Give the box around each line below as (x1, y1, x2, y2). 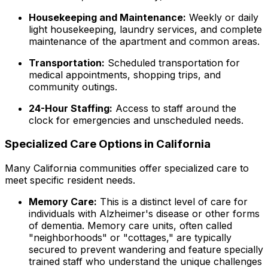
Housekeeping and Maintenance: (29, 11, 186, 23)
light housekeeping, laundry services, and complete (29, 23, 262, 35)
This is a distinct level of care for (97, 196, 248, 208)
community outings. (29, 80, 117, 93)
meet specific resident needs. (5, 174, 135, 187)
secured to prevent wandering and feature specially (29, 243, 263, 256)
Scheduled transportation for (105, 56, 240, 69)
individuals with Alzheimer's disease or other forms (29, 208, 260, 220)
